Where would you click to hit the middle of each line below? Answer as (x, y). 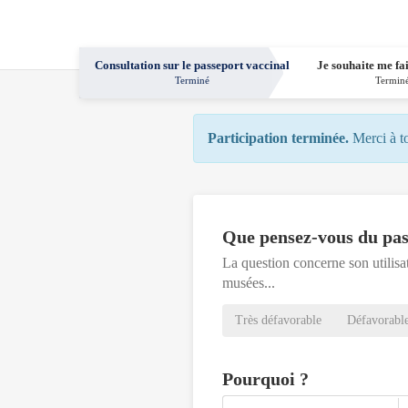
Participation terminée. (278, 138)
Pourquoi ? (265, 379)
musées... (249, 283)
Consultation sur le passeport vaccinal (193, 66)
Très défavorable (278, 321)
